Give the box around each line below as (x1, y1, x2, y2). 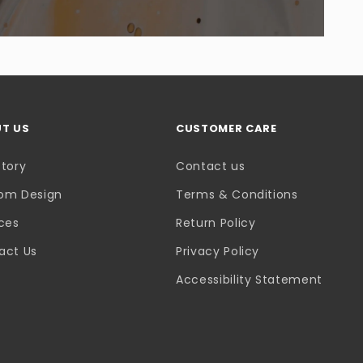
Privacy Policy (176, 243, 260, 260)
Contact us (176, 158, 246, 175)
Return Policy (176, 215, 256, 232)
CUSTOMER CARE (176, 121, 277, 137)
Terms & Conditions (176, 186, 298, 203)
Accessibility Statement (176, 271, 322, 288)
